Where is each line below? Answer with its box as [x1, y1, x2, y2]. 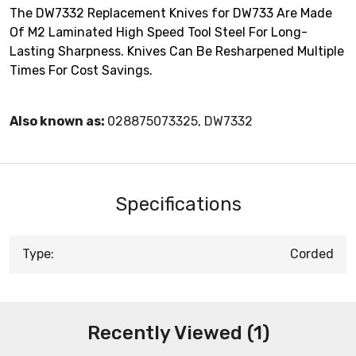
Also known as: [10, 113, 107, 129]
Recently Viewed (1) [87, 321, 269, 344]
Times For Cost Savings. [10, 62, 153, 78]
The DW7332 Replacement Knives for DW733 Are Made [10, 5, 332, 21]
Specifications [114, 192, 242, 215]
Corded [290, 246, 334, 261]
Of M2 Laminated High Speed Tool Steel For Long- [10, 24, 308, 40]
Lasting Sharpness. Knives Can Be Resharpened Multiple [10, 43, 344, 59]
